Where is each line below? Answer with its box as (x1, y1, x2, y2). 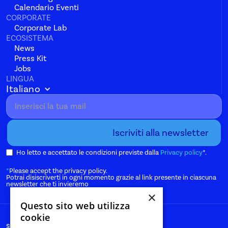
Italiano (6, 83, 41, 95)
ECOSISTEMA (6, 33, 53, 43)
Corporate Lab (14, 23, 67, 33)
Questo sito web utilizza (20, 199, 130, 212)
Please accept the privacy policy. (9, 166, 107, 175)
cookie (20, 211, 50, 223)
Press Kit (14, 53, 46, 64)
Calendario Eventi (14, 3, 79, 13)
